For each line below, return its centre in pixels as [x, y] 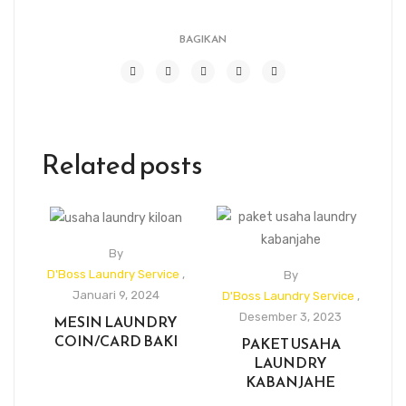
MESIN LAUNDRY [116, 321]
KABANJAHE [290, 381]
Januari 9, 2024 [116, 295]
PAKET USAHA [290, 343]
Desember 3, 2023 [290, 316]
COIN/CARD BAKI [116, 340]
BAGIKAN [203, 39]
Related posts [122, 164]
